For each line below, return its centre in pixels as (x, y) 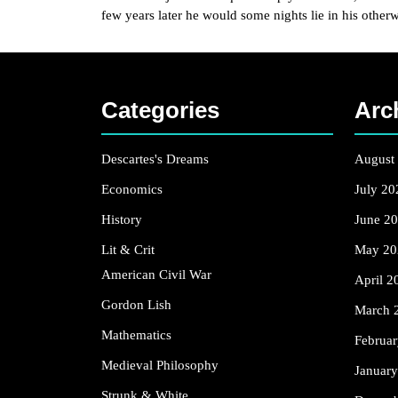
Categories (160, 110)
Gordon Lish (136, 304)
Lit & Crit (128, 249)
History (122, 219)
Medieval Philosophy (160, 365)
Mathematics (136, 334)
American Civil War (156, 274)
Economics (132, 189)
